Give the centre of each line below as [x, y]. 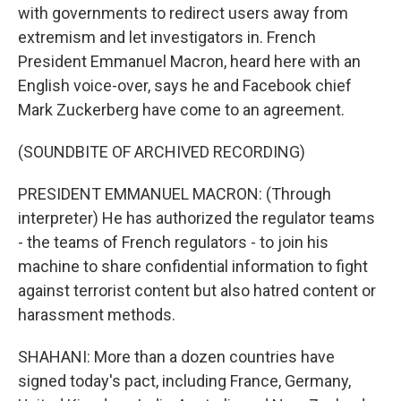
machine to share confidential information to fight [193, 266]
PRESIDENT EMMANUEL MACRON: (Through [175, 194]
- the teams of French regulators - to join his [173, 242]
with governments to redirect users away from [183, 13]
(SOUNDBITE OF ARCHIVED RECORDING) [162, 152]
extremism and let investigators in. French [167, 37]
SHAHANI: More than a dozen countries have [176, 357]
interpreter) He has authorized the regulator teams [196, 218]
